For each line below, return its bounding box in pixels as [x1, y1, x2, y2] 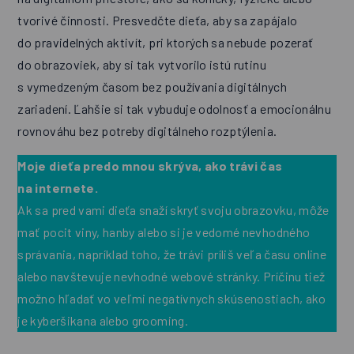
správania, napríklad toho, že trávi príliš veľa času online [17, 247, 327, 262]
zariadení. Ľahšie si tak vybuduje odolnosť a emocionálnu [17, 101, 332, 117]
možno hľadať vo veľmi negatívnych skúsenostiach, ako [17, 291, 326, 307]
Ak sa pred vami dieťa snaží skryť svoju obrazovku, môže [17, 202, 330, 218]
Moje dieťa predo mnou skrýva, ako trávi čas [17, 158, 283, 174]
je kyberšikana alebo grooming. [17, 313, 188, 329]
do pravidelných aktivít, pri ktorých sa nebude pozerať [17, 35, 314, 51]
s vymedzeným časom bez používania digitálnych [17, 79, 288, 95]
